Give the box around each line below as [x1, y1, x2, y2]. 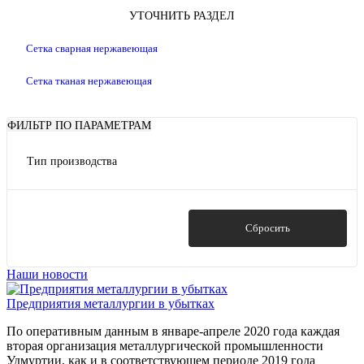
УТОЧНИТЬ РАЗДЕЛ [129, 10, 235, 22]
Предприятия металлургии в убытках [6, 297, 214, 311]
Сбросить [245, 222, 291, 235]
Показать [75, 222, 117, 235]
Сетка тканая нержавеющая [26, 75, 152, 87]
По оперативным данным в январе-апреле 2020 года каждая [6, 324, 340, 339]
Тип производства [27, 155, 117, 168]
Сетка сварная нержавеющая [26, 42, 158, 54]
